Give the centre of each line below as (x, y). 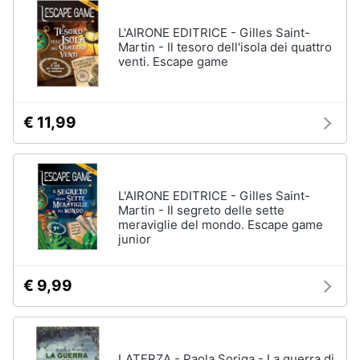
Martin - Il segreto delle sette (201, 210)
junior (135, 239)
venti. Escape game (173, 61)
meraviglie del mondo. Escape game (221, 225)
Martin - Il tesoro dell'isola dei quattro (225, 47)
